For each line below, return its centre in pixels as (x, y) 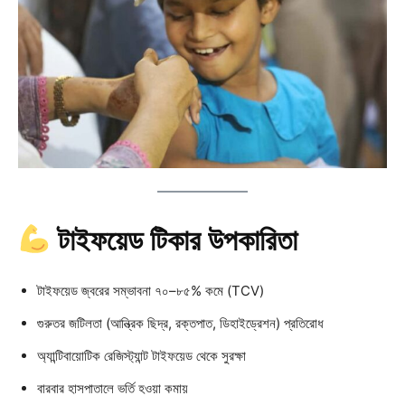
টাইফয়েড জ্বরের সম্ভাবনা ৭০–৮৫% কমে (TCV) (151, 290)
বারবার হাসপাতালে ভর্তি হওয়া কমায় (113, 388)
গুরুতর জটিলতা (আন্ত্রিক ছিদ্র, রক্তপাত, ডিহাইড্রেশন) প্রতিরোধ (180, 323)
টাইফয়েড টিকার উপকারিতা (178, 240)
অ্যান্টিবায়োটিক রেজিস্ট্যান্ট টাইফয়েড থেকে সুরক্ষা (141, 355)
